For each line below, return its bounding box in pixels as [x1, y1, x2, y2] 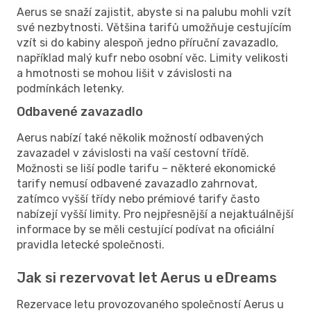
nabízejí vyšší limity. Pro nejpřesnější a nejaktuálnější [17, 207, 294, 221]
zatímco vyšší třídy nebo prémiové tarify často [17, 192, 260, 205]
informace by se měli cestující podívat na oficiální [17, 222, 274, 236]
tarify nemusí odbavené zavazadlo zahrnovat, [17, 176, 258, 190]
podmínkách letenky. [17, 81, 124, 95]
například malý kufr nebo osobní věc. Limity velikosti [17, 51, 288, 65]
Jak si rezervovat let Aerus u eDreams [17, 269, 277, 286]
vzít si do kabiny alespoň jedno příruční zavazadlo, [17, 35, 278, 49]
